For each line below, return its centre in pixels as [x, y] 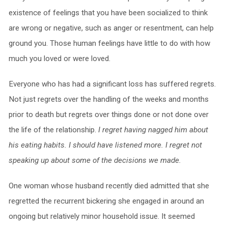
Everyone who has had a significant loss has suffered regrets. [112, 84]
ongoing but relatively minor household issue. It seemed [102, 216]
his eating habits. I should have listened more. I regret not [105, 145]
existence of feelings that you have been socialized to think [108, 12]
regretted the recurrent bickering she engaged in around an [106, 201]
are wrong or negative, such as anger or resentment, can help [111, 28]
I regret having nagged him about [153, 130]
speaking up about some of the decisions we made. [95, 160]
